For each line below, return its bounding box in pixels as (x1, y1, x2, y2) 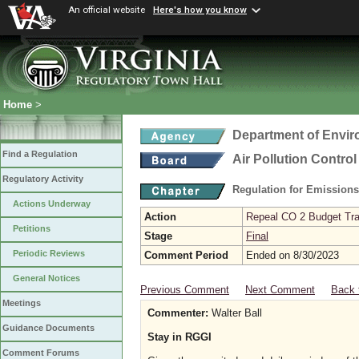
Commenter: (147, 307, 208, 319)
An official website (68, 4, 145, 15)
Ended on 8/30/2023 (246, 249, 339, 261)
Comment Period (144, 249, 228, 261)
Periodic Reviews (13, 248, 85, 259)
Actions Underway (13, 199, 91, 209)
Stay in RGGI (147, 331, 212, 343)
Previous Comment (140, 284, 229, 296)
